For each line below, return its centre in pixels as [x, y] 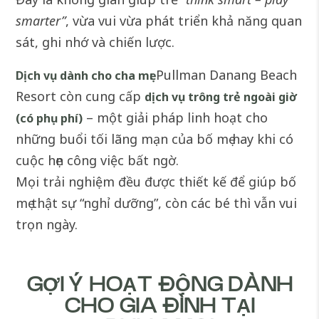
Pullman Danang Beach [225, 74]
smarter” [41, 20]
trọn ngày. [47, 224]
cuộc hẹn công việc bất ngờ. [98, 160]
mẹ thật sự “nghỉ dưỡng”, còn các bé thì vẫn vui [157, 203]
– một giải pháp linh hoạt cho [176, 117]
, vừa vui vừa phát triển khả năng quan [184, 20]
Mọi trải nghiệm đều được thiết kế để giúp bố [156, 181]
